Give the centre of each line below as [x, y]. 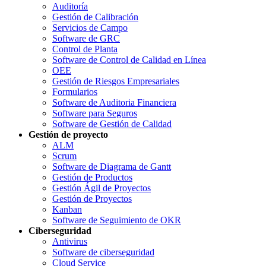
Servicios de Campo [90, 27]
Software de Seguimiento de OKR [117, 220]
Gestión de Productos [92, 177]
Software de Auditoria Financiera [114, 102]
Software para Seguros [95, 113]
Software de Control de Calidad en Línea [129, 59]
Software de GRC [86, 38]
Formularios [75, 91]
